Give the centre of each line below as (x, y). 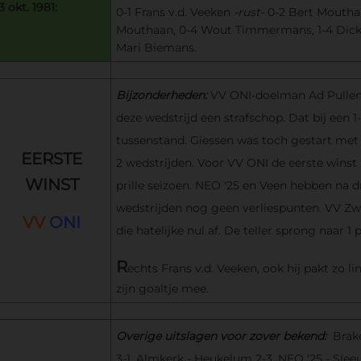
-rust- (247, 12)
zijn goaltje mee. (162, 288)
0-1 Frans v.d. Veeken (173, 12)
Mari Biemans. (156, 47)
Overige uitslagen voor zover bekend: (224, 336)
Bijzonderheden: (163, 95)
